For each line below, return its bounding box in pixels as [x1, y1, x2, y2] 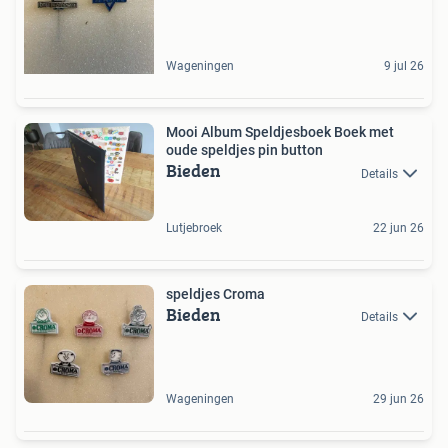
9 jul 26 [384, 59, 424, 74]
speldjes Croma [166, 285, 265, 302]
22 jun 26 [373, 220, 424, 235]
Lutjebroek [166, 220, 222, 235]
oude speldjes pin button [166, 142, 323, 159]
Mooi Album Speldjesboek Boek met [166, 124, 394, 141]
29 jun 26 [373, 391, 424, 406]
